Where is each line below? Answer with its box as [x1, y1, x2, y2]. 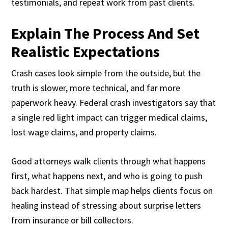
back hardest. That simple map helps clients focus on [11, 185, 213, 196]
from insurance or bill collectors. [11, 214, 134, 226]
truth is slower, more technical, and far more [11, 82, 181, 94]
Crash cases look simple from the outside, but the [11, 67, 201, 79]
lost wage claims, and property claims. [11, 126, 159, 138]
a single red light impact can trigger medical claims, [11, 111, 208, 123]
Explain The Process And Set [11, 23, 200, 43]
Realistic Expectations [11, 42, 160, 61]
